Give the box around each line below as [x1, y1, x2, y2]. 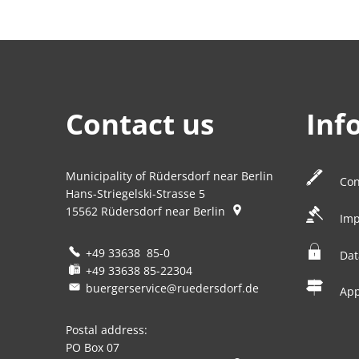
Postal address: [66, 322, 147, 337]
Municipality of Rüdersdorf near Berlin [66, 168, 273, 184]
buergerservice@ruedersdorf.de [85, 280, 259, 296]
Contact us [66, 105, 214, 143]
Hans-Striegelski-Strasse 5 [66, 186, 205, 201]
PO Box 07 [66, 340, 119, 355]
